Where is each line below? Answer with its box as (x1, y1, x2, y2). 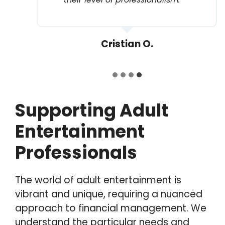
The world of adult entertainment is (15, 173, 181, 187)
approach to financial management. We (15, 201, 206, 215)
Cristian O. (100, 37, 153, 51)
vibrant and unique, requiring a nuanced (15, 187, 202, 201)
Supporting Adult (15, 97, 168, 123)
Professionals (15, 140, 137, 165)
